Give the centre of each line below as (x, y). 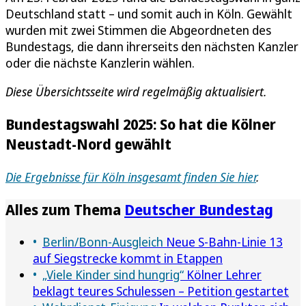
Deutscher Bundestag (199, 209)
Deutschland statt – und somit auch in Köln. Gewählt (149, 14)
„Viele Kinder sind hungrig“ (113, 274)
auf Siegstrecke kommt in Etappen (128, 258)
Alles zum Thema (65, 209)
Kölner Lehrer (223, 274)
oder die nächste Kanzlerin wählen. (100, 63)
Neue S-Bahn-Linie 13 (223, 241)
